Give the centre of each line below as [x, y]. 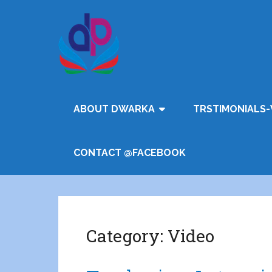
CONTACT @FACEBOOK [130, 153]
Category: [127, 236]
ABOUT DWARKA [114, 109]
